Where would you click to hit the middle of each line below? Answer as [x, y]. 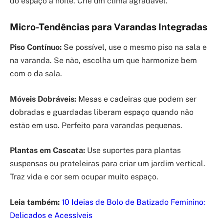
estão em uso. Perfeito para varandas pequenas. [96, 125]
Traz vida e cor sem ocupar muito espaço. [84, 177]
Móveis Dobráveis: [43, 99]
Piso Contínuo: [36, 47]
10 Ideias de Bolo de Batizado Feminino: [133, 202]
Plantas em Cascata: [47, 151]
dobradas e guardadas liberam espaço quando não [102, 112]
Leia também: [35, 202]
